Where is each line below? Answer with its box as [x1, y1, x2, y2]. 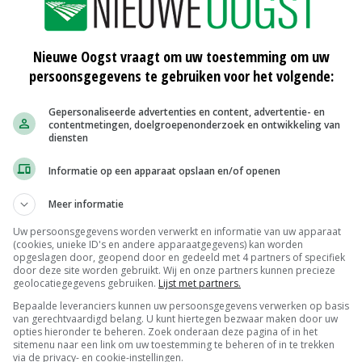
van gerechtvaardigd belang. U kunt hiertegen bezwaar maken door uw [13, 312, 338, 326]
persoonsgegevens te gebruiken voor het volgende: [28, 66, 334, 86]
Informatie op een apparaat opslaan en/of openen [48, 163, 280, 178]
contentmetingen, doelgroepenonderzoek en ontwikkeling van [48, 118, 340, 132]
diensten [48, 131, 88, 145]
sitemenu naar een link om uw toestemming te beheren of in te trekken [13, 338, 335, 351]
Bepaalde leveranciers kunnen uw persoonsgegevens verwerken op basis [13, 299, 349, 313]
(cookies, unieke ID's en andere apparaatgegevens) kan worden [13, 238, 303, 251]
